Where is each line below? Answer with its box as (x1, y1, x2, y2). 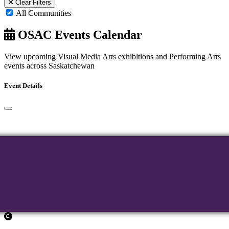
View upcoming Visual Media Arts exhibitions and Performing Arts (4, 52, 221, 61)
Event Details (4, 82, 42, 90)
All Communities (16, 9, 71, 18)
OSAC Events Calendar (15, 28, 142, 42)
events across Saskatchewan (4, 61, 95, 71)
